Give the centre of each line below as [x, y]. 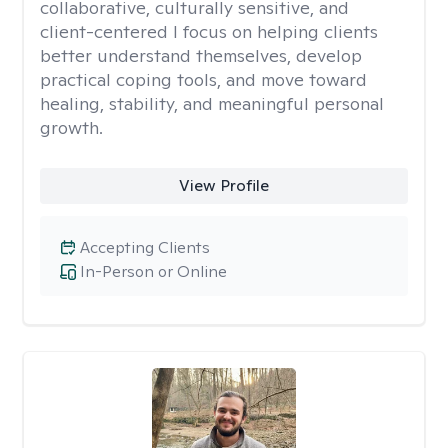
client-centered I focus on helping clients [209, 31]
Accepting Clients [145, 247]
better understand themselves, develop [201, 55]
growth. [71, 127]
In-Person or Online [153, 271]
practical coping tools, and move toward [203, 79]
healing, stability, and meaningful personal [212, 103]
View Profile [223, 185]
